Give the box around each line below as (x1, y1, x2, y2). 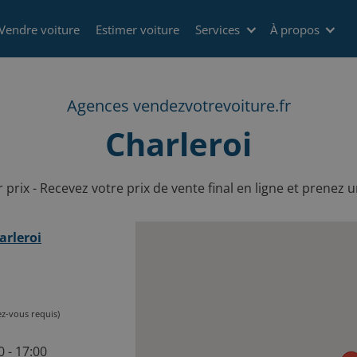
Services (195, 22, 241, 37)
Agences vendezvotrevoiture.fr (66, 95, 291, 116)
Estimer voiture (96, 22, 180, 37)
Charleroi (105, 122, 252, 166)
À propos (269, 22, 320, 37)
